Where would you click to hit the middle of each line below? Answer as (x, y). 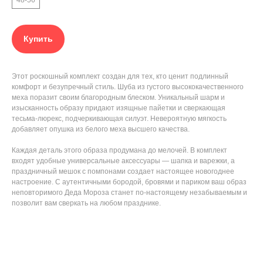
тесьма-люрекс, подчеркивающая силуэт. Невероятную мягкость (119, 119)
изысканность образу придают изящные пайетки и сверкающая (119, 108)
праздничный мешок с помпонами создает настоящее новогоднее (123, 172)
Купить (38, 39)
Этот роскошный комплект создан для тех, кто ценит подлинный (120, 77)
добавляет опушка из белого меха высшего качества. (101, 129)
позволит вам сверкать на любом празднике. (86, 203)
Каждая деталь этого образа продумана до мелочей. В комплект (119, 151)
